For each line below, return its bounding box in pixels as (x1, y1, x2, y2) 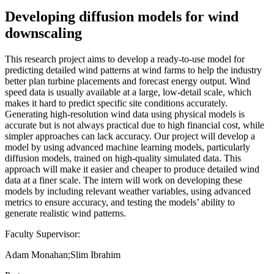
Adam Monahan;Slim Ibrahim (5, 249, 120, 260)
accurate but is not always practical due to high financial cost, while (5, 119, 264, 130)
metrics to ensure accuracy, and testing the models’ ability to (5, 196, 235, 207)
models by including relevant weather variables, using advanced (5, 185, 251, 196)
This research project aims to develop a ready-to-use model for (5, 53, 245, 64)
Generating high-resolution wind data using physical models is (5, 108, 245, 119)
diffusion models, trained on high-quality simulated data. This (5, 152, 241, 163)
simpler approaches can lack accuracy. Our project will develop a (5, 130, 255, 141)
